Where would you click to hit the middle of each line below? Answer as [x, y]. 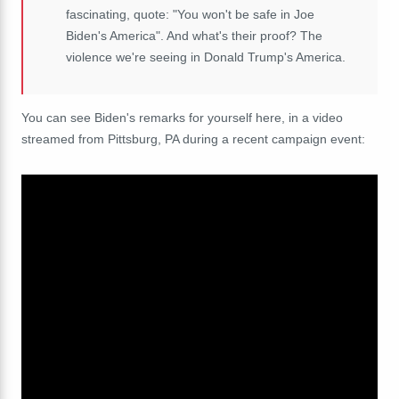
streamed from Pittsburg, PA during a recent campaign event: [193, 139]
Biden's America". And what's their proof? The [194, 36]
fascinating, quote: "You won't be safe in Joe [190, 15]
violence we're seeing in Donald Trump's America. [206, 57]
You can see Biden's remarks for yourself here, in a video [182, 118]
